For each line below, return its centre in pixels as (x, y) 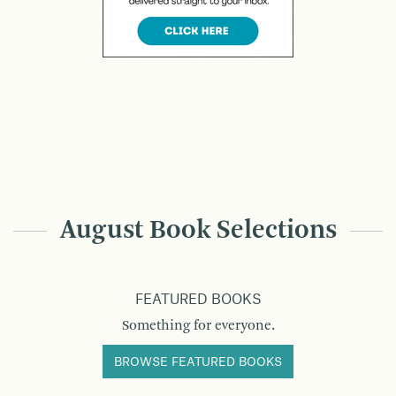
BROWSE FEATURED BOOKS (198, 362)
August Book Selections (198, 230)
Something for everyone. (198, 326)
